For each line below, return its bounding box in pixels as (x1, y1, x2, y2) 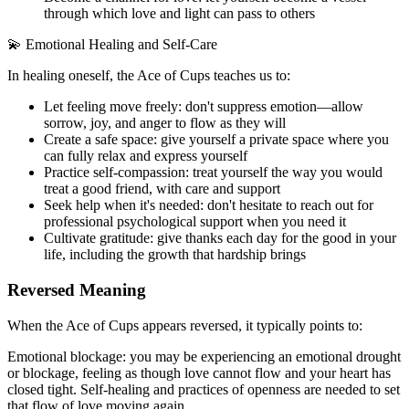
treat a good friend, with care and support (44, 181, 280, 197)
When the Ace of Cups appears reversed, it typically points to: (7, 317, 362, 333)
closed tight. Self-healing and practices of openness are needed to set (7, 381, 400, 397)
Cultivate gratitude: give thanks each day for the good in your (44, 230, 396, 246)
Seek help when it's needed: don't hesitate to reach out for (44, 197, 373, 214)
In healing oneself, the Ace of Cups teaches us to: (7, 68, 290, 84)
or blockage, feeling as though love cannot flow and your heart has (7, 364, 391, 381)
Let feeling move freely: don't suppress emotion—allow (44, 99, 363, 115)
